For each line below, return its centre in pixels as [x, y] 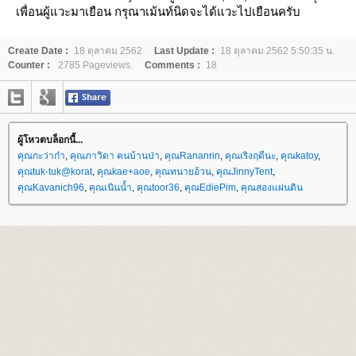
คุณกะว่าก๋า [41, 155]
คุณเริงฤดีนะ [250, 155]
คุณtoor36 [158, 187]
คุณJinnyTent [244, 171]
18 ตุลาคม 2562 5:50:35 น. [277, 50]
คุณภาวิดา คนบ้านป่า [115, 155]
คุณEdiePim [210, 187]
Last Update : [184, 50]
